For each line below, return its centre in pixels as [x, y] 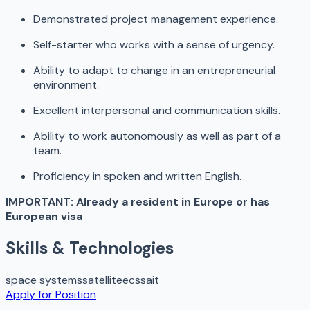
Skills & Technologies [90, 248]
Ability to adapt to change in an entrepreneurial [154, 71]
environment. [66, 85]
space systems [44, 280]
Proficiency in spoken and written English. [137, 176]
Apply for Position [51, 295]
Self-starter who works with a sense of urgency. [154, 45]
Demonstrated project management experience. [156, 19]
